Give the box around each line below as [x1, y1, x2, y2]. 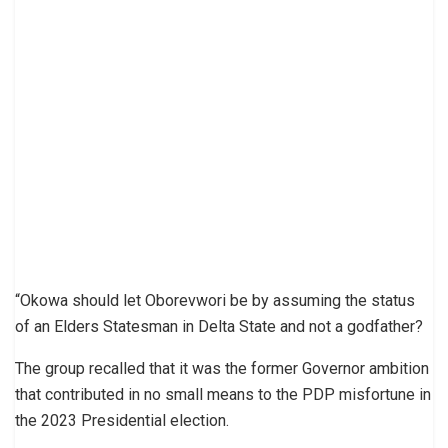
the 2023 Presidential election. [15, 410, 229, 430]
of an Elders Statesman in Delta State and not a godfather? [15, 316, 423, 336]
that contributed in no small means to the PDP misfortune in [15, 384, 431, 404]
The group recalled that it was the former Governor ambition [15, 358, 429, 378]
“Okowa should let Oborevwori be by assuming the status [15, 290, 415, 310]
